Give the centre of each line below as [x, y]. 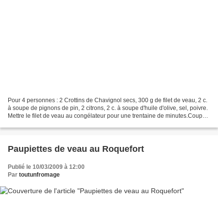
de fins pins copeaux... [37, 124]
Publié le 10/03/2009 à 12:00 [46, 167]
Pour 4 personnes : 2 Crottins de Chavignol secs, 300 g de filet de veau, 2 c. [108, 100]
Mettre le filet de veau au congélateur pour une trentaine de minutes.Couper [108, 116]
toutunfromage [39, 175]
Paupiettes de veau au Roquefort [76, 149]
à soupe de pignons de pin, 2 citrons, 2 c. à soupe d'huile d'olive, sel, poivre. [108, 108]
